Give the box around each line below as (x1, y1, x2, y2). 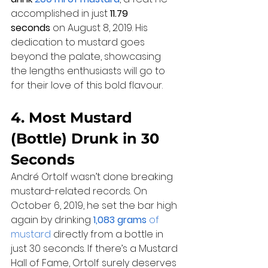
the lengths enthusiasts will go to (11, 64, 167, 78)
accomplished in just (11, 7, 110, 21)
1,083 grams (93, 213, 147, 227)
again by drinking (11, 213, 93, 227)
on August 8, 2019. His (50, 21, 150, 35)
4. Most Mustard (11, 109, 136, 127)
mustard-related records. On (11, 184, 150, 199)
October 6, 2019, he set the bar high (11, 199, 179, 213)
